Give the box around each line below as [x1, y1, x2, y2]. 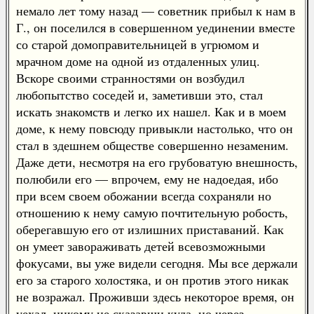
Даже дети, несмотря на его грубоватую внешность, [16, 153, 298, 170]
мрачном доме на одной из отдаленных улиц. [16, 53, 260, 69]
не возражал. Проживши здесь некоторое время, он [16, 288, 294, 305]
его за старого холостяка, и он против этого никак [16, 271, 289, 288]
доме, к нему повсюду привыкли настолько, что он [16, 120, 293, 137]
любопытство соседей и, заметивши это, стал [16, 86, 263, 103]
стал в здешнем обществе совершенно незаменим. [16, 137, 289, 153]
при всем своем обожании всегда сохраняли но [16, 187, 271, 204]
